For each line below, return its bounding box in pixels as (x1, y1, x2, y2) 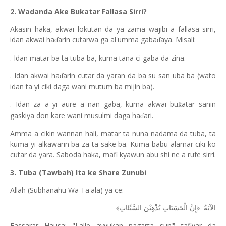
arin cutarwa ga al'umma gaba (58, 35, 157, 44)
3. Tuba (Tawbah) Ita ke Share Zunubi (10, 167, 146, 177)
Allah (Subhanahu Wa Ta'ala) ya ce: (10, 185, 124, 195)
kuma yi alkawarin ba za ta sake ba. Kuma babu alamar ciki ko (10, 139, 216, 149)
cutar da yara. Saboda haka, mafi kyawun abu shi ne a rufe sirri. (10, 150, 216, 159)
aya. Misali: (160, 35, 196, 44)
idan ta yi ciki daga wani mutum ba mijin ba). (10, 82, 154, 91)
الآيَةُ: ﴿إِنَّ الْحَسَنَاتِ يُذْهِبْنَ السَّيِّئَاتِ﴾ (116, 204, 216, 212)
